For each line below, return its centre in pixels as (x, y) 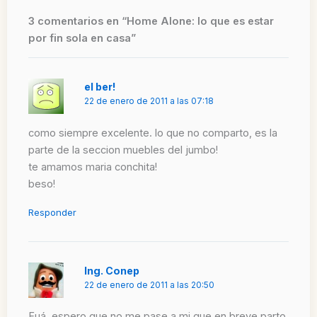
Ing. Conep (112, 270)
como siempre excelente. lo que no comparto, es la (153, 133)
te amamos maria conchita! (93, 167)
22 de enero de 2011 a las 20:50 (150, 285)
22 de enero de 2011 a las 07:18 (149, 101)
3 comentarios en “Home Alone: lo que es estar (151, 22)
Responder (52, 212)
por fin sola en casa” (82, 39)
